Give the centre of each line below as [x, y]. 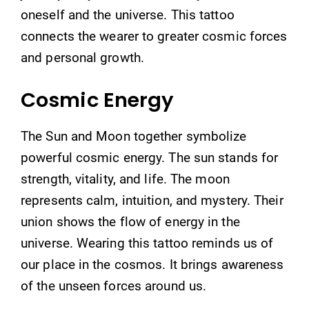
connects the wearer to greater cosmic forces [154, 36]
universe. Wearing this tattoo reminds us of [147, 243]
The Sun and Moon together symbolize [134, 136]
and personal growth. [83, 58]
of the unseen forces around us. [114, 286]
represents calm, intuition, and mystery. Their [152, 200]
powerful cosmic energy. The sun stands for [150, 157]
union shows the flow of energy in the [130, 221]
